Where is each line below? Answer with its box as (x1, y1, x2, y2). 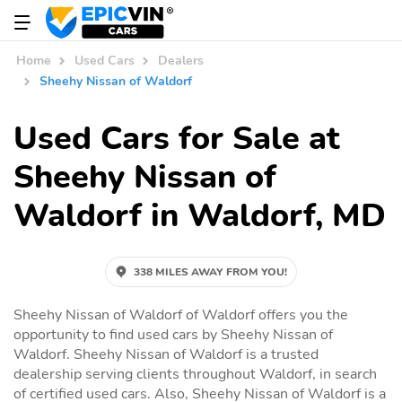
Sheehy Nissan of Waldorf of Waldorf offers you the (13, 304, 348, 325)
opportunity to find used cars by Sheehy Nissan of (13, 324, 333, 345)
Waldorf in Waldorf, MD (13, 193, 386, 238)
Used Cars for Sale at (13, 116, 340, 161)
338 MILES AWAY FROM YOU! (134, 264, 287, 279)
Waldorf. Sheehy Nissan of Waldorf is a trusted (13, 344, 319, 364)
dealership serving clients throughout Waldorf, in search (13, 363, 377, 384)
